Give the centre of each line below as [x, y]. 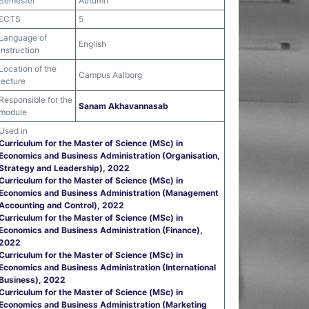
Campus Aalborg [110, 75]
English [92, 44]
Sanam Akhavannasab [123, 106]
